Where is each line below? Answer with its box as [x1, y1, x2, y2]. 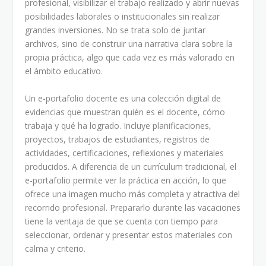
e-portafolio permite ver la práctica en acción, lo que [25, 174, 227, 186]
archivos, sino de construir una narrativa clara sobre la [25, 38, 233, 50]
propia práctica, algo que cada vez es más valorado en [25, 52, 235, 64]
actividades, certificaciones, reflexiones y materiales [25, 147, 224, 159]
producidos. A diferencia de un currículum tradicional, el [25, 160, 237, 172]
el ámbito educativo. [25, 65, 103, 77]
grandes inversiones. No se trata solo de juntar [25, 24, 206, 36]
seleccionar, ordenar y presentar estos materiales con [25, 229, 233, 240]
